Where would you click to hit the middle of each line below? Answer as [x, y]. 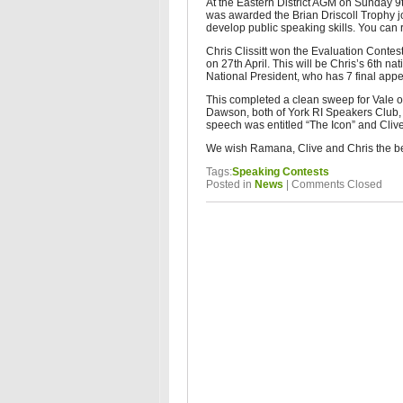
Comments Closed [337, 184]
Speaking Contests [281, 172]
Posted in [230, 184]
